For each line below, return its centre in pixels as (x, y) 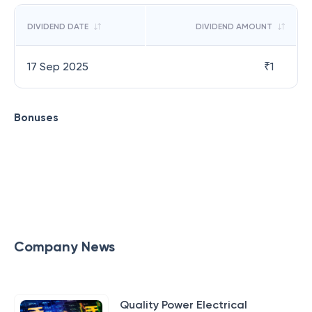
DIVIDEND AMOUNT (234, 26)
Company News (64, 247)
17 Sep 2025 (58, 67)
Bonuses (36, 117)
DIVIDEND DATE (58, 26)
